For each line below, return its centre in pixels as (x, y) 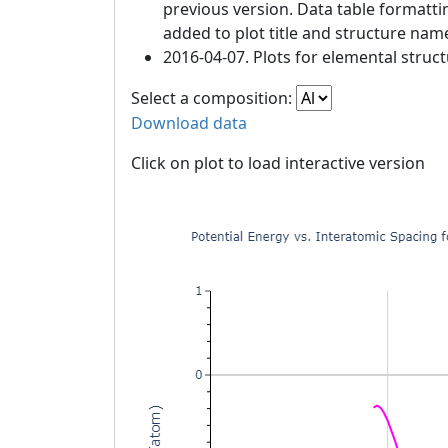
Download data (189, 123)
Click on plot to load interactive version (278, 163)
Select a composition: (213, 98)
